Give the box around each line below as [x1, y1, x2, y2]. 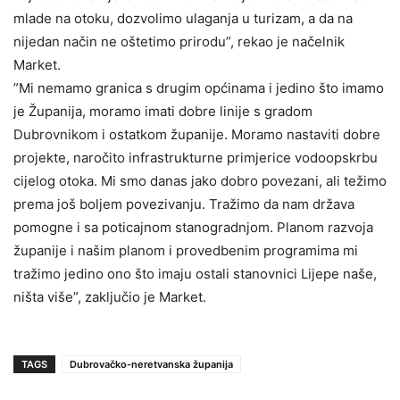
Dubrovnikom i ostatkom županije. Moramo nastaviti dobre [13, 126, 380, 143]
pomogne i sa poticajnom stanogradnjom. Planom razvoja [13, 219, 373, 236]
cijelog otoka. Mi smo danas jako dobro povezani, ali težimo [13, 172, 387, 189]
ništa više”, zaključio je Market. [13, 288, 206, 305]
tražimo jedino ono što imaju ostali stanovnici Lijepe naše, [13, 265, 377, 282]
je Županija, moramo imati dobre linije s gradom [13, 103, 312, 120]
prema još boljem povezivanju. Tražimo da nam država [13, 196, 354, 212]
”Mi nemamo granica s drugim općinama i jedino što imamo [13, 79, 384, 96]
